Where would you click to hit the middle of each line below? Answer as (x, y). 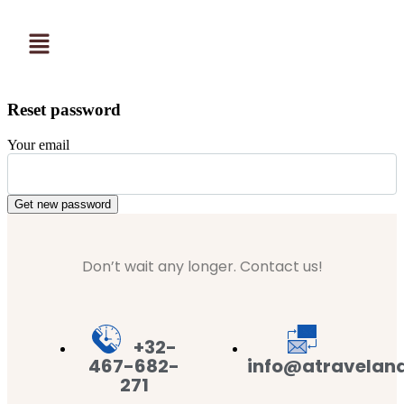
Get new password (63, 204)
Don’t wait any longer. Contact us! (202, 266)
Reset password (64, 110)
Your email (38, 144)
